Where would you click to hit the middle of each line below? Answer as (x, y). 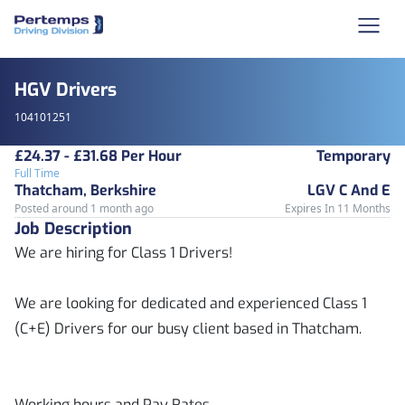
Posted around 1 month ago (84, 208)
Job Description (73, 229)
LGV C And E (349, 190)
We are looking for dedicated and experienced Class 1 (191, 303)
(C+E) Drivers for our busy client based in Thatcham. (190, 329)
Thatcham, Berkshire (85, 190)
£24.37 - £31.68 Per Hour (98, 156)
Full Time (37, 173)
